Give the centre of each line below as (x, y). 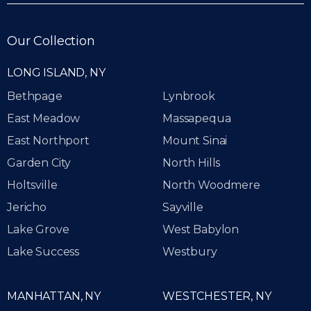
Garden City (39, 163)
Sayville (183, 208)
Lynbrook (189, 96)
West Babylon (201, 230)
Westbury (190, 252)
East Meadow (44, 119)
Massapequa (197, 119)
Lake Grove (38, 230)
